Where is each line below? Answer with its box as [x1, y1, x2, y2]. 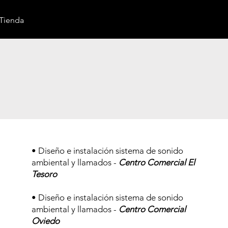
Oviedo [32, 216, 60, 226]
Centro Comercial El [119, 157, 195, 167]
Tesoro [32, 169, 58, 179]
